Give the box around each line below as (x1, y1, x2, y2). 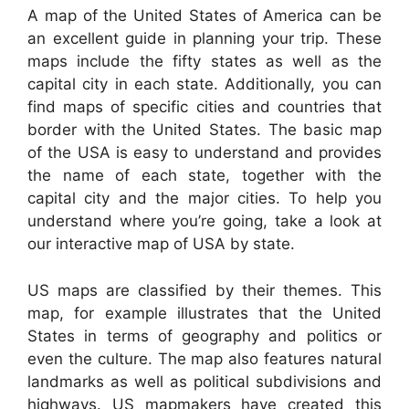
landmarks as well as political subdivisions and (27, 372, 382, 391)
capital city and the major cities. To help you (27, 189, 382, 208)
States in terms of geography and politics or (27, 326, 382, 345)
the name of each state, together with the (27, 166, 382, 185)
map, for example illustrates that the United (27, 303, 382, 322)
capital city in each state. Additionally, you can (27, 75, 382, 94)
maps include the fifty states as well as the (27, 52, 382, 71)
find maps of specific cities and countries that (27, 98, 382, 117)
